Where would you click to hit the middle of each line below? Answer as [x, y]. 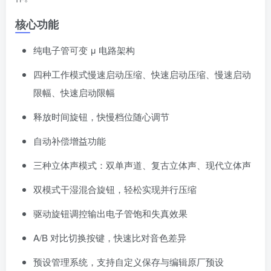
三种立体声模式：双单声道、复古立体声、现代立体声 [142, 165]
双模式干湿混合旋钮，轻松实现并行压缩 [115, 189]
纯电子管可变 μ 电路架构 [84, 50]
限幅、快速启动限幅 [74, 92]
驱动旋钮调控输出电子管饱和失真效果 [110, 213]
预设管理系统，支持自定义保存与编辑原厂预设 [129, 262]
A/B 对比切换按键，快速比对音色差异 [110, 237]
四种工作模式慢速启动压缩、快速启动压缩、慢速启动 [142, 74]
